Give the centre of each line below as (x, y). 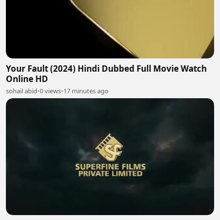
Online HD (27, 79)
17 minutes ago (86, 91)
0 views (50, 91)
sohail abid (22, 91)
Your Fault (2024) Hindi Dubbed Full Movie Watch (106, 68)
